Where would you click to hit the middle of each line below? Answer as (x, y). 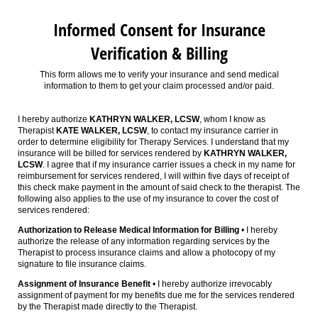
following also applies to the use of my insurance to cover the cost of (148, 199)
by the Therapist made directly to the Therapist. (108, 307)
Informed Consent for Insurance (159, 30)
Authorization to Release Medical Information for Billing (130, 230)
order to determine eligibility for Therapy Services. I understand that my (153, 142)
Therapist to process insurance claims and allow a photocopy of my (147, 253)
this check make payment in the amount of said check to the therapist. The (159, 188)
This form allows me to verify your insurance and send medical (159, 75)
